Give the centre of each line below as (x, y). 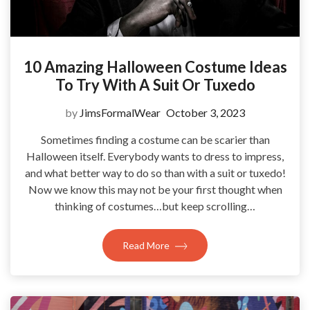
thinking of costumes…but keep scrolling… (155, 206)
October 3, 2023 (206, 112)
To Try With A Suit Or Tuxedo (155, 84)
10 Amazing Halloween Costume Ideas (155, 66)
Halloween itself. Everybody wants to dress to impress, (155, 156)
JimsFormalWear (120, 112)
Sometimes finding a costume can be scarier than (155, 139)
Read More (147, 245)
